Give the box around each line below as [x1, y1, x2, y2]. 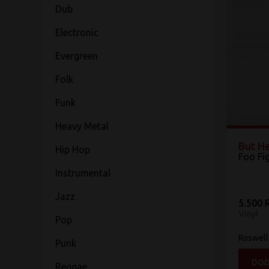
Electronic [55, 27, 98, 38]
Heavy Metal [55, 121, 109, 131]
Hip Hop [55, 144, 90, 155]
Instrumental [55, 168, 110, 178]
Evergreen [55, 50, 98, 61]
